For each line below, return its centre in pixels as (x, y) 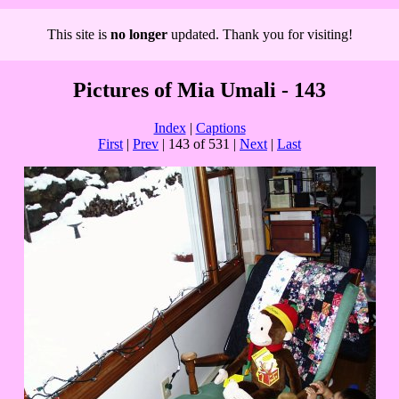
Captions (220, 127)
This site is (78, 34)
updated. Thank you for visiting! (260, 34)
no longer (138, 34)
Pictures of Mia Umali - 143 (199, 90)
